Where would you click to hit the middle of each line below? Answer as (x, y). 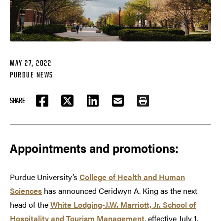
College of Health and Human (132, 177)
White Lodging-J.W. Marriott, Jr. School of (123, 204)
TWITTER (77, 106)
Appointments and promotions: (94, 147)
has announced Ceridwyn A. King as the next (120, 190)
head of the (30, 204)
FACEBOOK (53, 106)
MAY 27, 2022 (31, 63)
